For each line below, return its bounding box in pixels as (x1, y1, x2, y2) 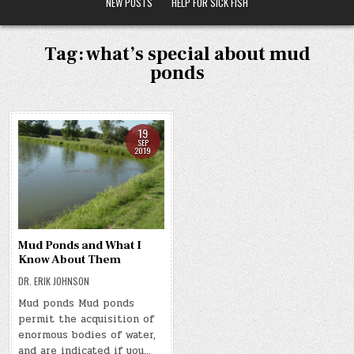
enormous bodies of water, (18, 327, 156, 344)
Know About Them (18, 252, 122, 268)
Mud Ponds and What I (18, 238, 142, 254)
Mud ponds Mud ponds (18, 296, 135, 312)
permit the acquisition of (18, 311, 155, 328)
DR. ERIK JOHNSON (18, 274, 90, 288)
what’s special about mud (85, 42, 311, 66)
